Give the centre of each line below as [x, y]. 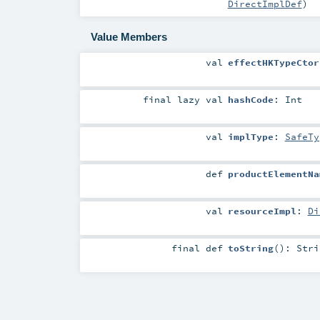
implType [250, 137]
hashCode [250, 100]
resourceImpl [262, 211]
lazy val [200, 100]
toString [250, 248]
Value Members [129, 37]
